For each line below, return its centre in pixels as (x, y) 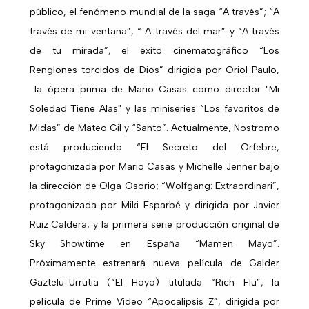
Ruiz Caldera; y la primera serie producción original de (154, 225)
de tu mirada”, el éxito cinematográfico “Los (154, 51)
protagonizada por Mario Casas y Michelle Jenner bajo (154, 167)
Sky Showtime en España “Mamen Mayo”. (154, 244)
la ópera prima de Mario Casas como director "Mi (154, 90)
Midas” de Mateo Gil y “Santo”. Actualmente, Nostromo (154, 128)
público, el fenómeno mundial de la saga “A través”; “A (154, 12)
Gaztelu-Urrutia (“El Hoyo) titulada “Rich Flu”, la (154, 283)
